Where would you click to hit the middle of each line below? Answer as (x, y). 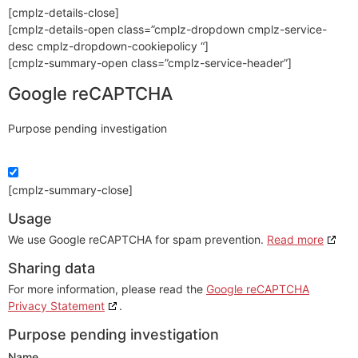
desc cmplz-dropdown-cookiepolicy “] (108, 46)
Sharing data (52, 268)
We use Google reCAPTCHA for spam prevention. (137, 240)
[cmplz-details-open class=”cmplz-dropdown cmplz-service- (167, 29)
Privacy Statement (56, 306)
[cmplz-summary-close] (70, 190)
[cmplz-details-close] (64, 12)
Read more (295, 240)
